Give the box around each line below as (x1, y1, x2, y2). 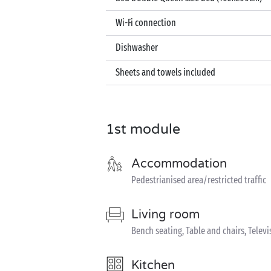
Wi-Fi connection (116, 17, 176, 28)
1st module (106, 121, 180, 138)
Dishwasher (116, 42, 158, 53)
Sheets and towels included (116, 67, 215, 78)
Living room (131, 207, 200, 222)
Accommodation (131, 157, 227, 171)
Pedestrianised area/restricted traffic (131, 174, 266, 186)
